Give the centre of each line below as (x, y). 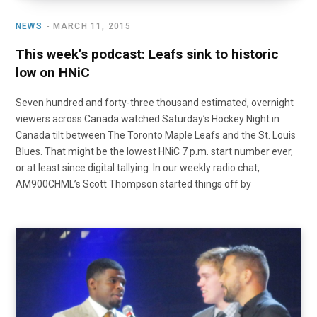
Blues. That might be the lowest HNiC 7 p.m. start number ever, (154, 152)
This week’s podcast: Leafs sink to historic (147, 54)
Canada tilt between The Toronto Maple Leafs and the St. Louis (156, 136)
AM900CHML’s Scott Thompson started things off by (133, 184)
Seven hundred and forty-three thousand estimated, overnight (155, 103)
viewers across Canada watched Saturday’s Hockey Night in (148, 119)
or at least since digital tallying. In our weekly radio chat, (138, 168)
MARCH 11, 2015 (92, 27)
